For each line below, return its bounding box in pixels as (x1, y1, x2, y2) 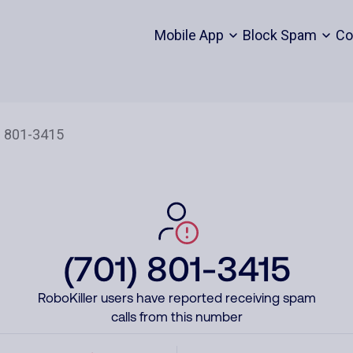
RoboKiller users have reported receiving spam (37, 290, 316, 306)
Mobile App (154, 27, 224, 43)
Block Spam (242, 27, 317, 43)
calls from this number (110, 309, 243, 325)
